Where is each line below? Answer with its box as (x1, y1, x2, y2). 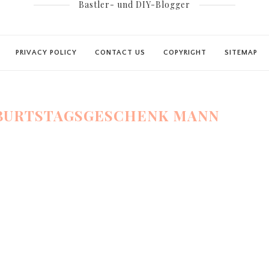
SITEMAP (225, 49, 258, 57)
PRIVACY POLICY (16, 49, 77, 57)
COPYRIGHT (163, 49, 207, 57)
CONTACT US (95, 49, 145, 57)
